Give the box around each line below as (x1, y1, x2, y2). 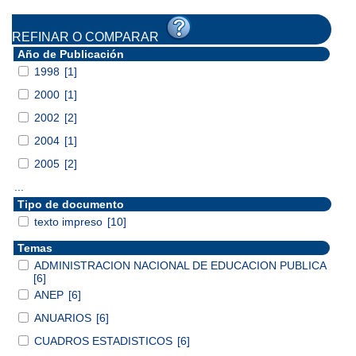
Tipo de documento (17, 197, 124, 211)
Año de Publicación (17, 47, 124, 60)
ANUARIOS (34, 311, 95, 324)
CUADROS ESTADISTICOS (34, 334, 176, 347)
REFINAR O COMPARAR (12, 29, 165, 44)
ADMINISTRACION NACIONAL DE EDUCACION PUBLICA (34, 258, 326, 272)
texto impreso (34, 215, 106, 228)
